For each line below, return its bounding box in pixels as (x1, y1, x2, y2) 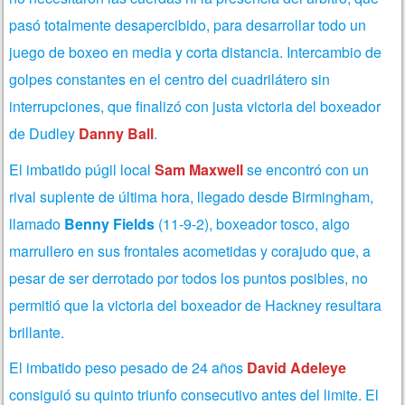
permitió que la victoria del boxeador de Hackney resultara (9, 294, 382, 316)
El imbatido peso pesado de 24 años (9, 357, 248, 379)
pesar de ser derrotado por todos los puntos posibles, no (9, 267, 369, 288)
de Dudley (9, 123, 80, 145)
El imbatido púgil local (9, 158, 155, 180)
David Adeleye (247, 357, 347, 379)
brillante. (9, 321, 65, 343)
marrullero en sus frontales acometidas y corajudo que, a (9, 240, 372, 261)
